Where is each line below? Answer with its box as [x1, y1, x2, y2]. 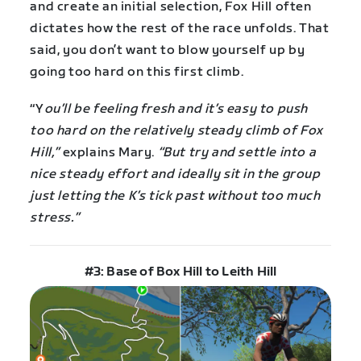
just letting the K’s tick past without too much [30, 189, 321, 205]
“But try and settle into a [154, 145, 317, 161]
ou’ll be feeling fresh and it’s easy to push [44, 102, 308, 118]
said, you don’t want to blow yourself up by [30, 43, 305, 59]
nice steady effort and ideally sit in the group [30, 167, 321, 183]
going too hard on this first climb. [30, 64, 244, 81]
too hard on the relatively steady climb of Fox [30, 123, 323, 139]
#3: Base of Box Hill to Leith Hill [84, 263, 277, 280]
